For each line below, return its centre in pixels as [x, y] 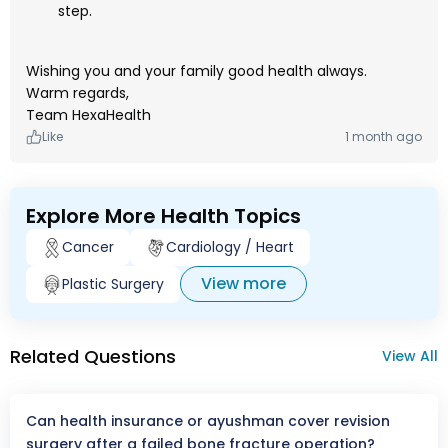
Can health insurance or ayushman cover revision [208, 421]
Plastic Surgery [113, 284]
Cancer [88, 247]
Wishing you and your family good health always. [196, 71]
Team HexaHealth [88, 115]
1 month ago [383, 137]
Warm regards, [77, 93]
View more [243, 284]
